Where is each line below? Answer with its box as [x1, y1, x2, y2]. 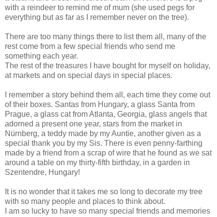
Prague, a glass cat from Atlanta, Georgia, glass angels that [5, 110, 207, 119]
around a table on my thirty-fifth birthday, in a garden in [5, 158, 190, 167]
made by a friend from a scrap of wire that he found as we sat [5, 149, 212, 157]
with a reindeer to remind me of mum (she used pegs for [5, 3, 195, 12]
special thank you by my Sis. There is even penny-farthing [5, 139, 202, 148]
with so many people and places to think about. [5, 197, 165, 206]
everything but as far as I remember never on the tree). [5, 13, 189, 22]
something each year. [5, 52, 78, 61]
